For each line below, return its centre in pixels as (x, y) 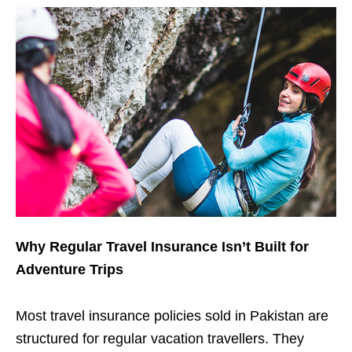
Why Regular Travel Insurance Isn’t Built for (162, 246)
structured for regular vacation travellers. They (160, 338)
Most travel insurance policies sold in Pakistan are (172, 315)
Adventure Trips (70, 269)
